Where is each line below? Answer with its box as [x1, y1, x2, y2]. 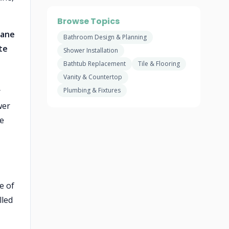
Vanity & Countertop [63, 73, 122, 81]
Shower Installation [63, 46, 118, 55]
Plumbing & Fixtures [63, 86, 121, 95]
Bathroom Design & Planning [63, 33, 147, 41]
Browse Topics [57, 15, 120, 27]
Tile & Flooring [138, 59, 180, 68]
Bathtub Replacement [63, 59, 126, 68]
